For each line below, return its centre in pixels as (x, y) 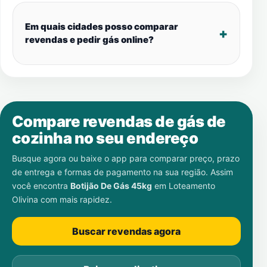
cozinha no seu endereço (105, 138)
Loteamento (192, 186)
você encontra (41, 186)
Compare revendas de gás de (119, 121)
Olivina (25, 199)
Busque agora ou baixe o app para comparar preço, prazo (126, 158)
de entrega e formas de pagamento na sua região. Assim (122, 172)
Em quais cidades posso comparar (102, 27)
